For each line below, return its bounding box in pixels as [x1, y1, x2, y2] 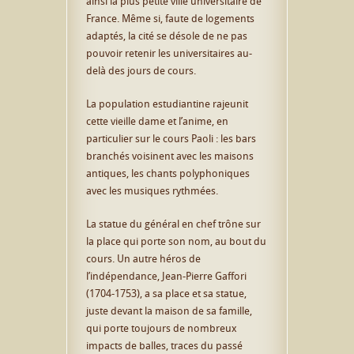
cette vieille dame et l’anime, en [86, 113, 228, 128]
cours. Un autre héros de [86, 250, 201, 265]
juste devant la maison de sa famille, [86, 303, 252, 318]
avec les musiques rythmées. [86, 183, 218, 198]
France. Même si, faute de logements [86, 10, 254, 25]
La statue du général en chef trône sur [86, 216, 261, 231]
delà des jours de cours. [86, 62, 196, 77]
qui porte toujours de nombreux [86, 320, 237, 335]
